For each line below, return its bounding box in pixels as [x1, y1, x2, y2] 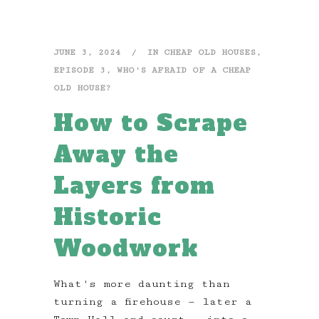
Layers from [53, 169, 215, 202]
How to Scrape [53, 107, 248, 139]
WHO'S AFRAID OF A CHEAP [117, 64, 251, 75]
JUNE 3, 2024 [53, 46, 121, 58]
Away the [53, 138, 179, 170]
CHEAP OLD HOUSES [164, 46, 256, 58]
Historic [53, 201, 162, 233]
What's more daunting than [53, 277, 230, 290]
